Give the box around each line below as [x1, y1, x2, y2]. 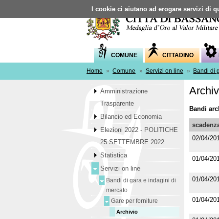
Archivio [116, 208, 138, 215]
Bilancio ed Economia [100, 112, 162, 120]
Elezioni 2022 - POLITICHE [100, 126, 178, 133]
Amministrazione [100, 87, 148, 95]
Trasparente [100, 99, 134, 107]
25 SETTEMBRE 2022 [100, 138, 164, 146]
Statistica [100, 151, 127, 159]
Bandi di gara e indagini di [106, 176, 176, 184]
